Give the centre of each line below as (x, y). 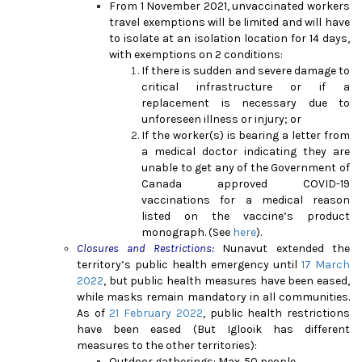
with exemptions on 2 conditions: (200, 54)
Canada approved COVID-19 (246, 183)
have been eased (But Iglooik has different (213, 329)
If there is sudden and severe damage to (246, 70)
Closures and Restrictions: (145, 248)
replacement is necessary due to (246, 103)
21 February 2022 (156, 313)
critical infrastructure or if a (246, 86)
